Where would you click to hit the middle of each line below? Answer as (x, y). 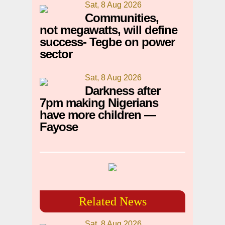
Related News (113, 202)
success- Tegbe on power (107, 42)
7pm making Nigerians (99, 103)
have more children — (98, 115)
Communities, (122, 18)
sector (56, 54)
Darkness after (123, 91)
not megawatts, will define (108, 30)
